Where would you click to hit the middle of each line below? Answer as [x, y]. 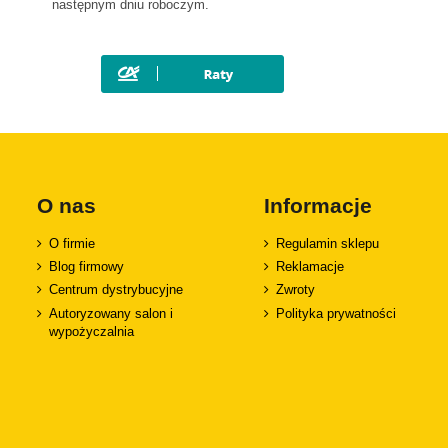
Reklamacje [310, 267]
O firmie [72, 243]
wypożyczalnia [91, 331]
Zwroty [296, 290]
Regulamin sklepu [328, 243]
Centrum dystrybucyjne [116, 290]
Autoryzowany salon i [111, 313]
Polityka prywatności [336, 313]
